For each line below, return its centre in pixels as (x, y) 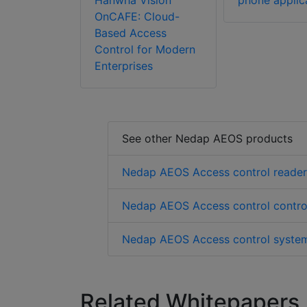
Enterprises (124, 66)
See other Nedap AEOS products (207, 139)
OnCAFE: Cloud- (137, 17)
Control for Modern (145, 50)
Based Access (131, 33)
